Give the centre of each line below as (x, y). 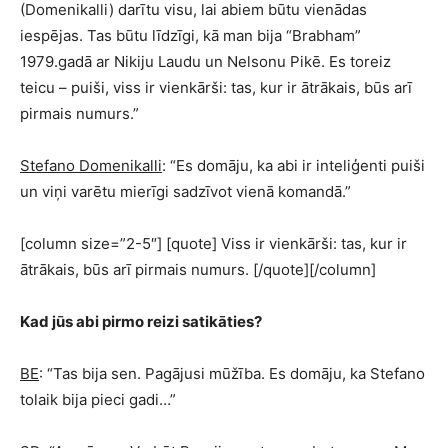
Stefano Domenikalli (91, 165)
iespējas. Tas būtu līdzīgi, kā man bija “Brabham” (190, 35)
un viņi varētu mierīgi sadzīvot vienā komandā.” (185, 191)
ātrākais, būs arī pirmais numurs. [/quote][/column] (198, 269)
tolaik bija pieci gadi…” (98, 399)
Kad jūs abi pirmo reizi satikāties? (141, 321)
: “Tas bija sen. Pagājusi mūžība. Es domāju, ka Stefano (232, 373)
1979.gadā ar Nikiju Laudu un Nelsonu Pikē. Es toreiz (205, 61)
